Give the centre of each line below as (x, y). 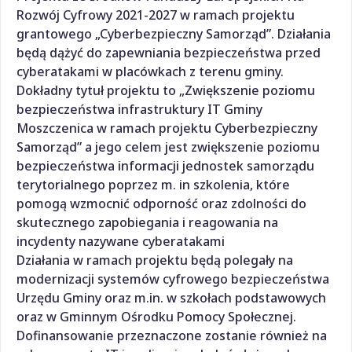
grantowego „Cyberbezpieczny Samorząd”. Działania (174, 33)
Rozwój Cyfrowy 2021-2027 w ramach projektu (156, 15)
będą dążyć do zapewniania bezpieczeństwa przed (169, 52)
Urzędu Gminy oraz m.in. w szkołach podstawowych (171, 297)
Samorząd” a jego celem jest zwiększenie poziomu (168, 147)
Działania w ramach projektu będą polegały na (155, 260)
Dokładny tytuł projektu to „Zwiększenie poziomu (166, 90)
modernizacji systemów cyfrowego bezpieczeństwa (173, 279)
